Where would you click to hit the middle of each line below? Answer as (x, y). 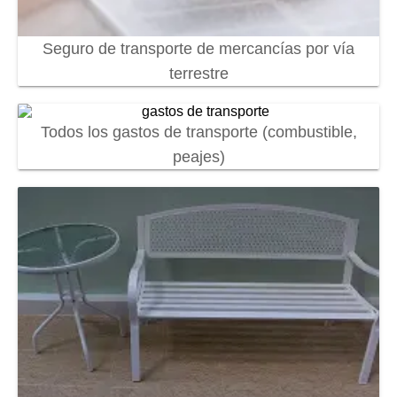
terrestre (198, 73)
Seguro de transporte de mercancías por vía (198, 48)
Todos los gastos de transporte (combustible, (198, 132)
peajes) (198, 156)
